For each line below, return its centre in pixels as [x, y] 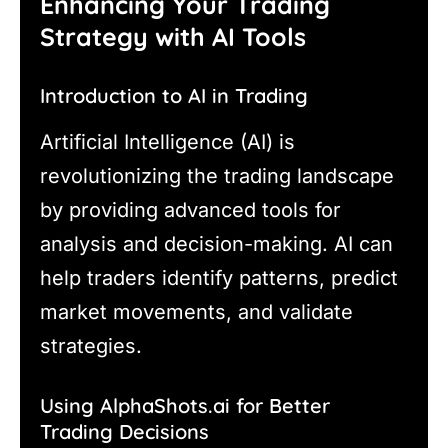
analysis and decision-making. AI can [216, 244]
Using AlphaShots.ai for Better [185, 406]
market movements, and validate [196, 312]
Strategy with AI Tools [173, 37]
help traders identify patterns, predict [219, 278]
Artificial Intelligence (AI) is [167, 142]
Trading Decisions [124, 432]
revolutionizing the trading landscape [217, 176]
